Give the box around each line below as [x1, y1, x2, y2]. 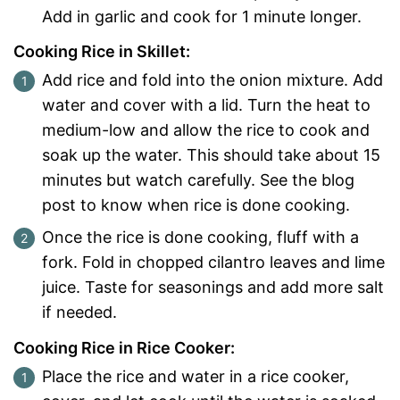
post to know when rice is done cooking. [42, 196, 350, 215]
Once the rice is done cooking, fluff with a [42, 228, 359, 247]
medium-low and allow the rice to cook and [42, 121, 370, 140]
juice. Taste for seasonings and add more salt [42, 278, 384, 297]
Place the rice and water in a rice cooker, [42, 366, 349, 386]
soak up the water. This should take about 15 [42, 146, 380, 165]
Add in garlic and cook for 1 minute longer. [42, 6, 362, 26]
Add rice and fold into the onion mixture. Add [42, 71, 383, 90]
